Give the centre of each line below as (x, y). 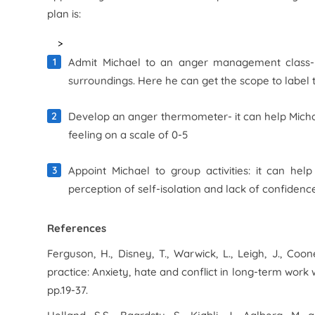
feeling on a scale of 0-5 (128, 135)
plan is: (64, 14)
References (77, 228)
